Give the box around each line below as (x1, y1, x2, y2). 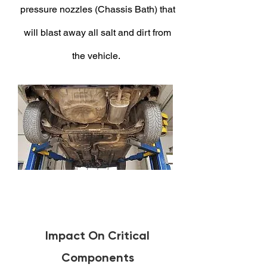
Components (61, 250, 134, 265)
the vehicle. (72, 50, 123, 61)
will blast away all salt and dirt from (24, 27, 171, 38)
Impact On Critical (45, 228, 150, 243)
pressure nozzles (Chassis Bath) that (20, 4, 175, 15)
